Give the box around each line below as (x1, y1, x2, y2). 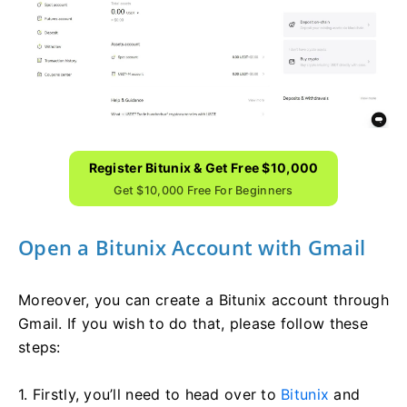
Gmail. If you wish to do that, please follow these (18, 313, 368, 333)
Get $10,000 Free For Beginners (114, 183, 293, 197)
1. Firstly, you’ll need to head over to (18, 384, 282, 403)
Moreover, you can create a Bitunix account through (18, 290, 389, 309)
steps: (18, 337, 61, 356)
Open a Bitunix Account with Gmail (18, 233, 366, 261)
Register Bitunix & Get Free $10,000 (88, 159, 319, 175)
